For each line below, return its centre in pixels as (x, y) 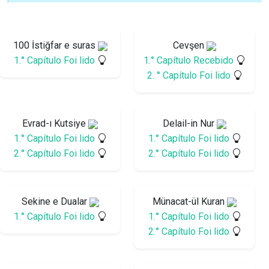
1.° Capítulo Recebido (190, 61)
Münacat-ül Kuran (190, 202)
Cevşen (190, 46)
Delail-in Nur (190, 124)
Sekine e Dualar (55, 202)
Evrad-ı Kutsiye (55, 124)
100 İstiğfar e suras (55, 46)
